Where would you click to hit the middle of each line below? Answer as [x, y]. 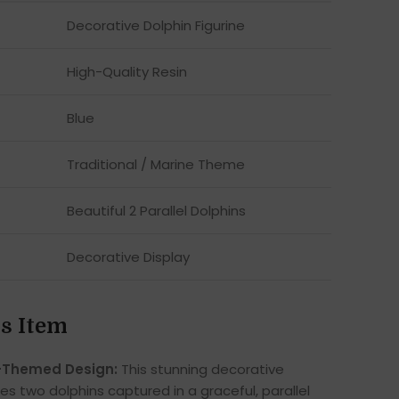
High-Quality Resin [126, 72]
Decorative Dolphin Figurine [155, 26]
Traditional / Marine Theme [155, 165]
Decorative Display [128, 257]
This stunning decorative [200, 370]
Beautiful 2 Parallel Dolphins [156, 211]
